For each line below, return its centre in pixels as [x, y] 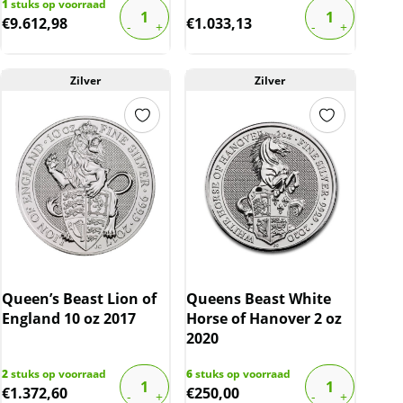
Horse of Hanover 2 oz [264, 319]
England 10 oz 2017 [69, 319]
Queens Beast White [259, 299]
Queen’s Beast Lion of [79, 299]
